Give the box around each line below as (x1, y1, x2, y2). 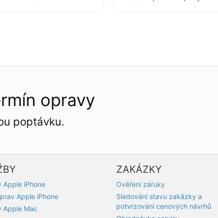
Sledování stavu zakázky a (116, 192, 202, 201)
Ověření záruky (116, 180, 165, 189)
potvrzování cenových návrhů (116, 202, 211, 211)
